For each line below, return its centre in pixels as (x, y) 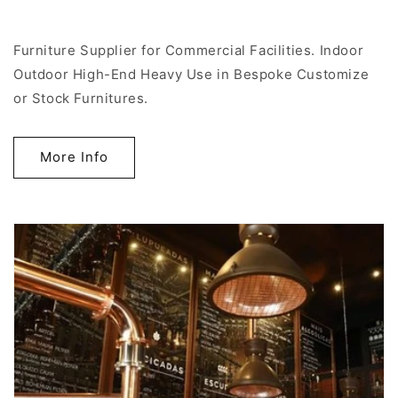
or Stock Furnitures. (81, 98)
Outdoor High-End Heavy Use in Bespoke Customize (191, 74)
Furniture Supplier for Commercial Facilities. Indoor (189, 50)
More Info (74, 157)
